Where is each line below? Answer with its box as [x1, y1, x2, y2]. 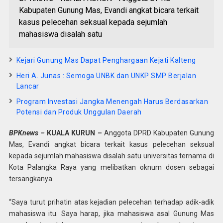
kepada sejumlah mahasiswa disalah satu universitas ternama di [8, 151, 215, 160]
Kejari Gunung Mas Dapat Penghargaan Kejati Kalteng [16, 56, 196, 64]
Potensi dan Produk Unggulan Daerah [16, 108, 142, 116]
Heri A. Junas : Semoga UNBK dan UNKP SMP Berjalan [16, 71, 197, 80]
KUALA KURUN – [45, 128, 102, 137]
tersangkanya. [8, 174, 54, 183]
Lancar [16, 82, 39, 90]
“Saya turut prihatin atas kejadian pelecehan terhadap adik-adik [8, 198, 215, 206]
